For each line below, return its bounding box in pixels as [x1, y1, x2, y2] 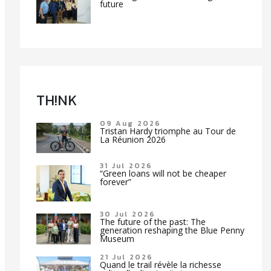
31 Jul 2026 [99, 160, 153, 172]
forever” [99, 176, 131, 188]
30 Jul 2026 [99, 209, 156, 220]
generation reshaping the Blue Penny [99, 224, 244, 237]
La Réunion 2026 [99, 133, 166, 145]
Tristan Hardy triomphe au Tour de [99, 125, 236, 137]
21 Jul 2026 [99, 251, 154, 263]
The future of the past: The [99, 216, 206, 228]
